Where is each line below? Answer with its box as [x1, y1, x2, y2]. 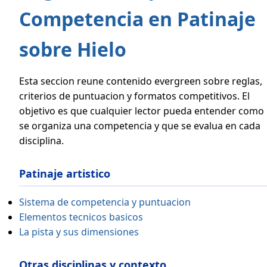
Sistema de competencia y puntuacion [19, 195, 191, 209]
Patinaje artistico [19, 166, 110, 181]
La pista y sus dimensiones [19, 225, 139, 239]
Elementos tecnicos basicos [19, 210, 143, 224]
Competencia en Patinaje [19, 6, 256, 32]
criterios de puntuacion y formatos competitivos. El [19, 89, 250, 103]
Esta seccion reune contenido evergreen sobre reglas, [19, 74, 262, 88]
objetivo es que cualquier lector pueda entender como [19, 104, 264, 118]
